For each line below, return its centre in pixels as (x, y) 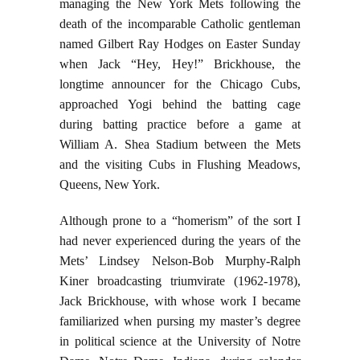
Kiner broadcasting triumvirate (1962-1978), (180, 281)
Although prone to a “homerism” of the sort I (180, 221)
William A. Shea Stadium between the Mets (180, 145)
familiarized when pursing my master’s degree (180, 321)
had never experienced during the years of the (180, 241)
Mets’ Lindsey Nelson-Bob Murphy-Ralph (180, 261)
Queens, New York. (110, 185)
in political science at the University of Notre (180, 342)
